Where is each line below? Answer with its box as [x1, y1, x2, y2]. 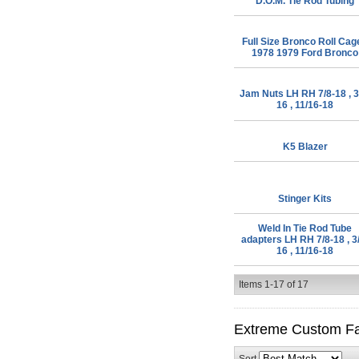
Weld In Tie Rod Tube [258, 223, 353, 235]
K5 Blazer [282, 140, 328, 152]
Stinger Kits [278, 192, 333, 204]
